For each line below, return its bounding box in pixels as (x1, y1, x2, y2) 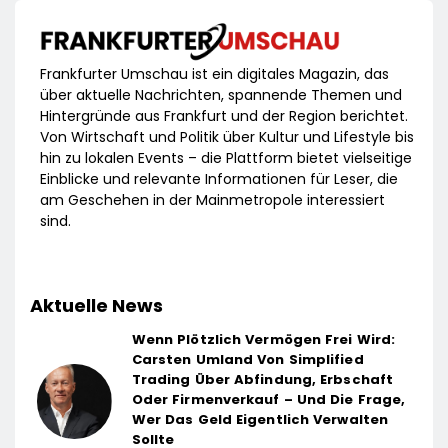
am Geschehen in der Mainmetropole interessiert (40, 189, 385, 210)
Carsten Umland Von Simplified (131, 349, 364, 369)
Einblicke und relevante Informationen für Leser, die (40, 168, 398, 189)
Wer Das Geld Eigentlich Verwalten (131, 409, 389, 429)
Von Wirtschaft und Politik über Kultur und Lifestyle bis (40, 126, 414, 147)
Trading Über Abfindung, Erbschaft (131, 369, 394, 389)
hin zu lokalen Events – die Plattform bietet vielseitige (40, 147, 412, 168)
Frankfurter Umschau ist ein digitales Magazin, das (40, 63, 389, 84)
